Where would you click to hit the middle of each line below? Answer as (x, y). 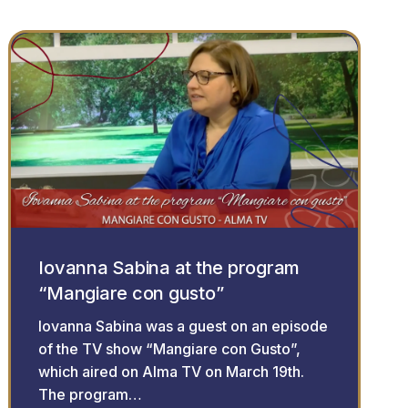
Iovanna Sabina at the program (169, 267)
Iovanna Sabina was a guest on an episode (184, 326)
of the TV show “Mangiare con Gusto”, (170, 348)
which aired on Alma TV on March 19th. (172, 371)
